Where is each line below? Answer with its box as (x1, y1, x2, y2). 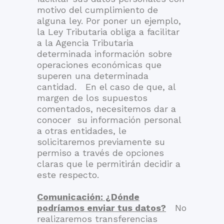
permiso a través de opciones (37, 147, 164, 158)
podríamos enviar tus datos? (37, 202, 166, 213)
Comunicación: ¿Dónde (37, 191, 139, 202)
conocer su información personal (37, 114, 181, 125)
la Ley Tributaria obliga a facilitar (37, 26, 179, 37)
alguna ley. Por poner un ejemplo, (37, 15, 181, 26)
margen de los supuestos (37, 92, 147, 103)
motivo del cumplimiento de (37, 4, 158, 15)
